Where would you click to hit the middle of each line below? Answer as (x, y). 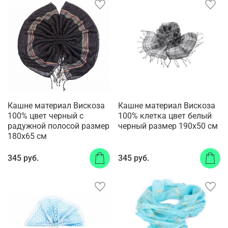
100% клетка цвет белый (165, 116)
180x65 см (27, 136)
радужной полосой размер (59, 126)
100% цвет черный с (46, 116)
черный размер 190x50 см (168, 126)
